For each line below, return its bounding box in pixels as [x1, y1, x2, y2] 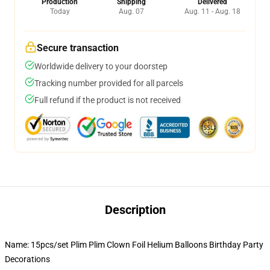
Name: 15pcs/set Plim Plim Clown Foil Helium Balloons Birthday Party [5, 240, 263, 250]
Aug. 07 [118, 7, 144, 16]
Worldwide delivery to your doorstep [34, 61, 168, 71]
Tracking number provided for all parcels [34, 78, 183, 88]
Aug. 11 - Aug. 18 [184, 7, 240, 16]
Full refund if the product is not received [34, 95, 181, 105]
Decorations [5, 254, 50, 264]
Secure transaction [37, 42, 119, 54]
